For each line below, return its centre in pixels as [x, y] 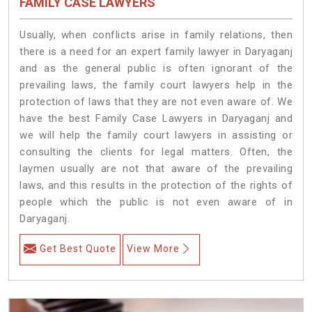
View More [153, 248]
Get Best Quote [78, 248]
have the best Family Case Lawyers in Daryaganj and [156, 118]
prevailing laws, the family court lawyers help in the [156, 85]
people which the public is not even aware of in [156, 202]
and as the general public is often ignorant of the [156, 68]
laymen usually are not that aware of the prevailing [156, 168]
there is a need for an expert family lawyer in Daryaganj [156, 51]
